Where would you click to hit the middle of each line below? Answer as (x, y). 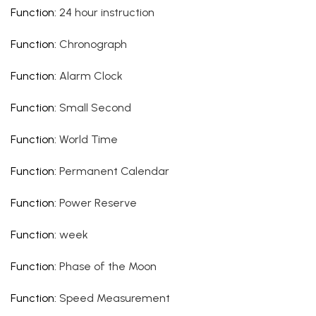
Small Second (95, 108)
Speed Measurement (115, 298)
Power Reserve (98, 203)
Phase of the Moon (108, 266)
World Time (89, 139)
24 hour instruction (107, 12)
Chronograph (93, 44)
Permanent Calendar (114, 171)
